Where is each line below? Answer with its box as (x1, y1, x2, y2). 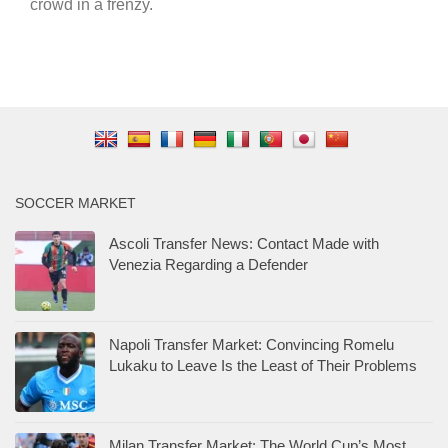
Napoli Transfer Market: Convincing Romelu (109, 335, 394, 353)
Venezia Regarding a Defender (109, 255, 308, 273)
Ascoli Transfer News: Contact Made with (109, 234, 379, 252)
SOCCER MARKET (15, 194, 136, 211)
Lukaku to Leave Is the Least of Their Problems (109, 356, 417, 374)
